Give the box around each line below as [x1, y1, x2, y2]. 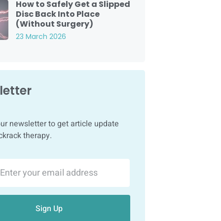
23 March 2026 [15, 31, 66, 41]
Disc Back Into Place [15, 8, 100, 20]
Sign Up [35, 202, 63, 215]
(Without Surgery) [15, 18, 93, 30]
